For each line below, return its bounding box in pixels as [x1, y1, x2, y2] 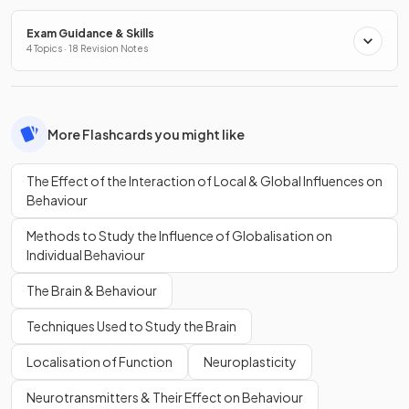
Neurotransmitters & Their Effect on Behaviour [26, 389, 303, 405]
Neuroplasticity [204, 353, 297, 370]
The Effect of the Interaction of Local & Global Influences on [26, 173, 383, 189]
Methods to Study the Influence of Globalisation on [26, 227, 332, 244]
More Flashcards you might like [47, 125, 245, 142]
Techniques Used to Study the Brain [26, 318, 236, 334]
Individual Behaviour [26, 246, 145, 263]
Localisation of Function [26, 353, 173, 370]
